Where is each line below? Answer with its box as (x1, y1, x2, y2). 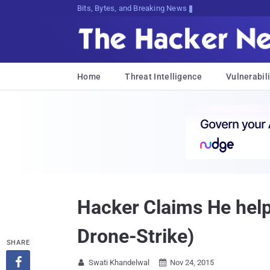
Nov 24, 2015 (170, 258, 214, 267)
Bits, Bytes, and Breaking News (77, 4, 187, 13)
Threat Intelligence (125, 72, 202, 81)
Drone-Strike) (77, 225, 194, 248)
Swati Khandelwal (89, 258, 149, 267)
